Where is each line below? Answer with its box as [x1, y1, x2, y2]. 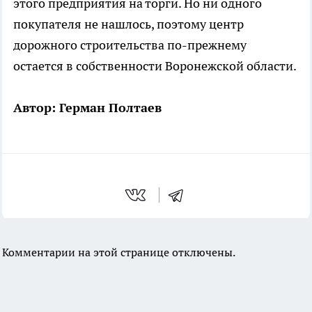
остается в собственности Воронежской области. [13, 57, 297, 74]
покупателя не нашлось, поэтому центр [13, 15, 244, 32]
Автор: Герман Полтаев [13, 99, 162, 116]
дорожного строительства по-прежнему [13, 36, 247, 53]
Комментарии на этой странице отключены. [2, 244, 235, 259]
